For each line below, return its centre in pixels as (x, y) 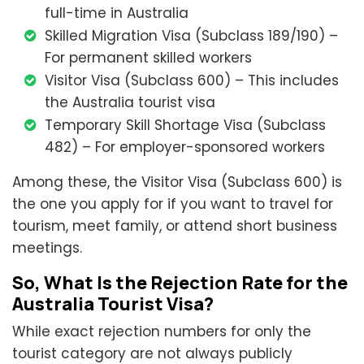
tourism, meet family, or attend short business (175, 226)
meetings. (47, 248)
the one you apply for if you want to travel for (173, 204)
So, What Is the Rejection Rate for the (180, 283)
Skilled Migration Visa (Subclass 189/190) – (191, 36)
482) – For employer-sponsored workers (185, 147)
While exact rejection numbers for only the (162, 332)
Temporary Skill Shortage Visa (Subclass (185, 126)
